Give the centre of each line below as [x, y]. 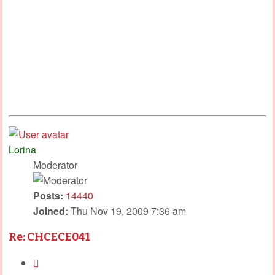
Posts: [48, 195]
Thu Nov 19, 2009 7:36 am [127, 211]
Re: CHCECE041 [49, 237]
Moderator [55, 165]
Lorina [22, 149]
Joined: [51, 211]
